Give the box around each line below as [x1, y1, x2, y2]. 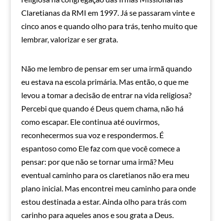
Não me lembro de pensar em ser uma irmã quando [21, 64, 192, 74]
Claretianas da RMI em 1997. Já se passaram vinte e [21, 8, 195, 18]
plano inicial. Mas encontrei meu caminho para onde [21, 184, 196, 193]
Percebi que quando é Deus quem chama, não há [21, 104, 184, 113]
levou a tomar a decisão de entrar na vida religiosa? [21, 90, 191, 100]
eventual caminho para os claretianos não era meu [21, 170, 189, 180]
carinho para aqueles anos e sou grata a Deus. [21, 210, 174, 220]
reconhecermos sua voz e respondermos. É [21, 130, 164, 140]
